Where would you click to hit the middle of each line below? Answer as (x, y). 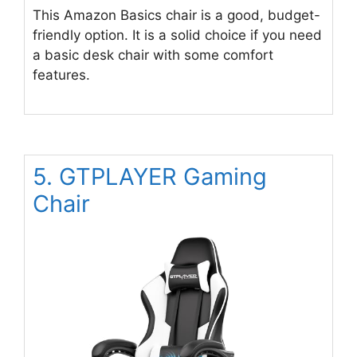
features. (61, 75)
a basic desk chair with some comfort (153, 55)
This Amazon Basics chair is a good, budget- (177, 16)
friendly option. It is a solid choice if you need (177, 35)
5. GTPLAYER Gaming (150, 176)
